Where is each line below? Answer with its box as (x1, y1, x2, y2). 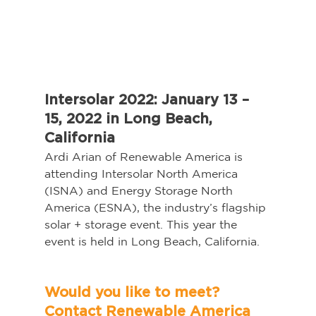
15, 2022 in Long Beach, (44, 112, 217, 127)
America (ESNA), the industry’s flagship (44, 201, 269, 214)
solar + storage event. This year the (44, 218, 241, 231)
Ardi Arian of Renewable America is (44, 150, 246, 164)
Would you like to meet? (44, 286, 224, 300)
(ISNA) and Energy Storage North (44, 184, 236, 197)
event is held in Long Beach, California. (44, 235, 270, 248)
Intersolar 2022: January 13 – (44, 93, 253, 108)
